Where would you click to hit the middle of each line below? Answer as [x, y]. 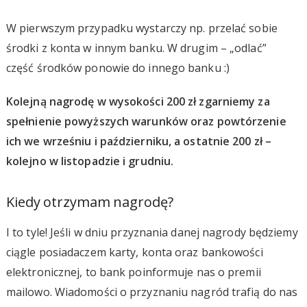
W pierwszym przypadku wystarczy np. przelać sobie [142, 28]
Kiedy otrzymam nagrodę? [89, 201]
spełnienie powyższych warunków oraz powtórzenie [146, 121]
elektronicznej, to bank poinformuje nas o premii [133, 272]
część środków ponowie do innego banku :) [118, 67]
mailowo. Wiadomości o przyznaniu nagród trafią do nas [152, 292]
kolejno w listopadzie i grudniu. [90, 161]
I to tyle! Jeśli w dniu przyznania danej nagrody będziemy [152, 232]
